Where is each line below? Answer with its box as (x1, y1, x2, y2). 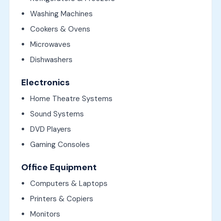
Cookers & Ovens (30, 24, 90, 34)
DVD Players (30, 124, 71, 134)
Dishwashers (30, 54, 73, 65)
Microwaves (30, 39, 71, 49)
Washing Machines (30, 8, 93, 19)
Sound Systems (30, 109, 84, 119)
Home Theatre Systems (30, 93, 112, 104)
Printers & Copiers (30, 193, 93, 204)
